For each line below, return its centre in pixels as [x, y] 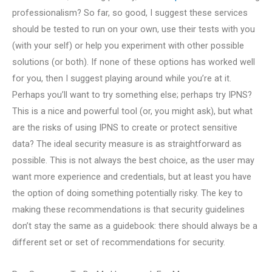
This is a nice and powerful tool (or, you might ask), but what [132, 111]
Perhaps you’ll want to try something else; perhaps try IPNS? [132, 95]
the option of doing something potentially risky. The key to [127, 193]
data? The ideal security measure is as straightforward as [127, 144]
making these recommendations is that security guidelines [128, 210]
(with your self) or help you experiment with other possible [128, 46]
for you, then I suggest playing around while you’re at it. [122, 79]
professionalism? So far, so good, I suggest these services [130, 13]
